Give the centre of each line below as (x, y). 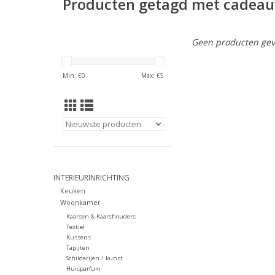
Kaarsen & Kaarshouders (101, 217)
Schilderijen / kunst (94, 258)
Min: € (72, 76)
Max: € (151, 76)
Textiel (75, 227)
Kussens (78, 238)
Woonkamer (80, 203)
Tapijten (78, 248)
